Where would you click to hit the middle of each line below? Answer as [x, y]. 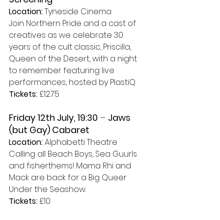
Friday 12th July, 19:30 [53, 118]
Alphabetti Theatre [80, 142]
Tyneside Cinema [77, 12]
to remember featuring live [63, 70]
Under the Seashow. [48, 189]
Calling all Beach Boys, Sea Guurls [74, 154]
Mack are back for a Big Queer [69, 178]
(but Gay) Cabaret [49, 130]
